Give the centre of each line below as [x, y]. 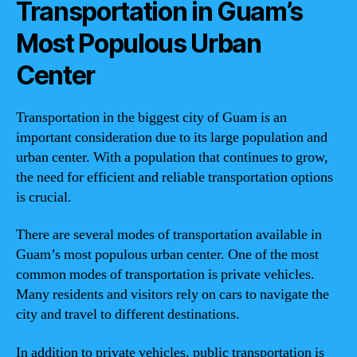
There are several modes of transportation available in [169, 235]
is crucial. [44, 197]
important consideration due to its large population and [172, 137]
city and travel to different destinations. [128, 314]
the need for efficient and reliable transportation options [175, 177]
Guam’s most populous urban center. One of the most [167, 255]
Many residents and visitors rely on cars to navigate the [173, 294]
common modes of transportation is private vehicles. [165, 275]
